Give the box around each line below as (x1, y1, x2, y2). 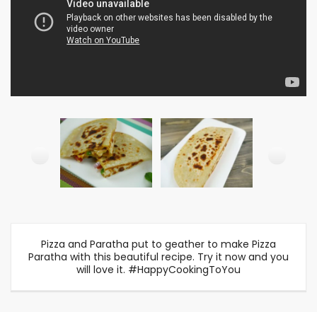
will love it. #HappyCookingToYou (76, 263, 241, 277)
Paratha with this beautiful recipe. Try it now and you (28, 250, 289, 264)
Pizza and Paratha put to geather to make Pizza (41, 237, 276, 251)
